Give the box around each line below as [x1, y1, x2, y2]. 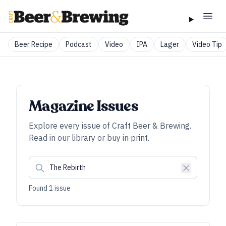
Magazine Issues [29, 96, 138, 117]
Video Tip [192, 40, 222, 49]
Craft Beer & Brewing [112, 121, 190, 131]
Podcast [66, 40, 92, 49]
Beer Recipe [15, 40, 52, 49]
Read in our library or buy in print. [29, 133, 149, 143]
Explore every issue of [29, 121, 112, 131]
